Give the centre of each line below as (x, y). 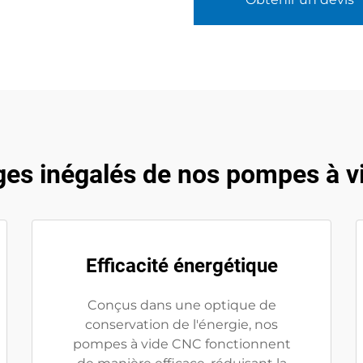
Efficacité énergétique (181, 266)
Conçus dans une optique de (181, 305)
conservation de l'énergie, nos (181, 325)
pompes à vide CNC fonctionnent (181, 344)
